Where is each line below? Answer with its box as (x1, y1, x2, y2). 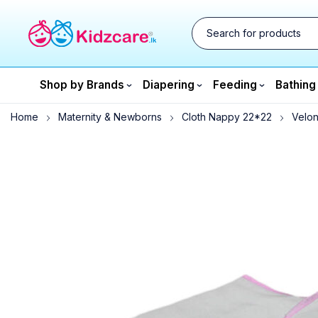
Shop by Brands (40, 78, 124, 92)
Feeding (213, 78, 257, 92)
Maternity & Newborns (58, 111, 162, 123)
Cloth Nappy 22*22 (182, 111, 272, 123)
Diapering (143, 78, 194, 92)
